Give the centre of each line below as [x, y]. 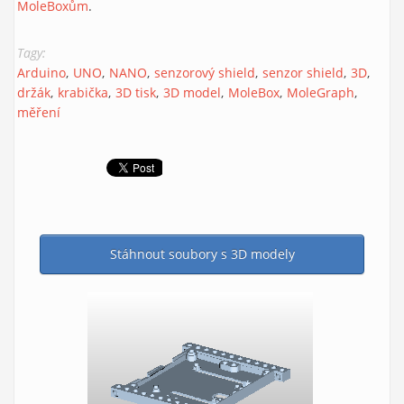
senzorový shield [205, 73]
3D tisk [136, 92]
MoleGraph [321, 92]
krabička [83, 92]
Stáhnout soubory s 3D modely [202, 254]
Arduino [41, 73]
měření [39, 112]
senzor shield [303, 73]
